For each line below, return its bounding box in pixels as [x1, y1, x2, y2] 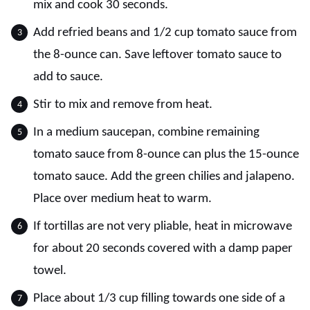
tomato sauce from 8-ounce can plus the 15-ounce [33, 148, 299, 161]
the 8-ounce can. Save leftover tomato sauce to [33, 48, 282, 62]
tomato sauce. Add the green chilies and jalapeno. [33, 170, 295, 183]
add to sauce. [33, 71, 103, 84]
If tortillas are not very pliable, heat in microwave [33, 220, 292, 233]
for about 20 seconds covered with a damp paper [33, 242, 293, 255]
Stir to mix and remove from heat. [33, 98, 212, 111]
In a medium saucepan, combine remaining [33, 126, 259, 139]
